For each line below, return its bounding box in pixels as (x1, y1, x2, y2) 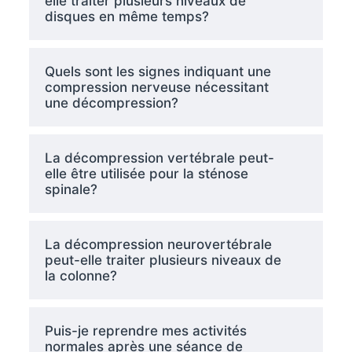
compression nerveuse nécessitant (44, 79, 269, 95)
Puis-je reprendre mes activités (44, 322, 247, 339)
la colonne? (44, 267, 117, 284)
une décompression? (44, 94, 178, 111)
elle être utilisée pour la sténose (44, 165, 248, 181)
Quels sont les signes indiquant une (44, 63, 271, 79)
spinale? (44, 181, 97, 197)
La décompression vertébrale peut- (44, 149, 274, 166)
